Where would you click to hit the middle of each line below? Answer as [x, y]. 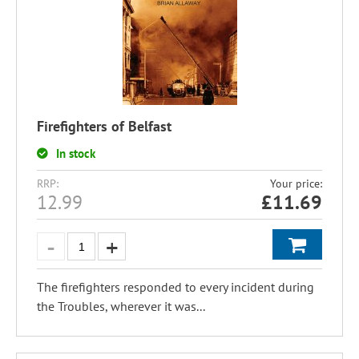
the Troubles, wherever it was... [121, 306]
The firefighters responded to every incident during [175, 287]
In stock [76, 153]
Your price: [296, 184]
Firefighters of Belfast [104, 126]
